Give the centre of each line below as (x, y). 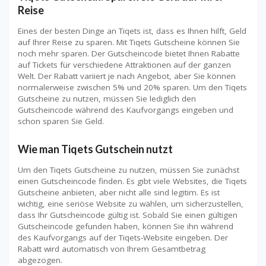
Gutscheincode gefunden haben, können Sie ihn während (126, 226)
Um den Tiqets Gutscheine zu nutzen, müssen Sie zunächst (129, 170)
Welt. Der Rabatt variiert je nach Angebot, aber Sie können (127, 76)
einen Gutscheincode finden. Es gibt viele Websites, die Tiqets (132, 181)
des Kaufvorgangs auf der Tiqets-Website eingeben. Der (123, 237)
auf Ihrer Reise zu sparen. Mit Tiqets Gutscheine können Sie (129, 42)
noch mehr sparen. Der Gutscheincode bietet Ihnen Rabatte (129, 54)
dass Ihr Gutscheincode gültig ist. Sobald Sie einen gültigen (128, 215)
